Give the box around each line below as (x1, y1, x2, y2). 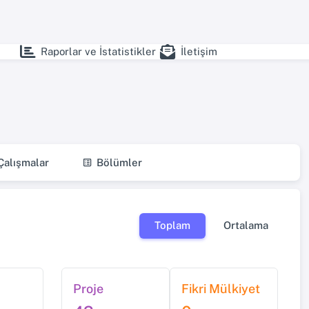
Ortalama (223, 219, 268, 232)
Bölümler (97, 156, 142, 168)
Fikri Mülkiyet (181, 281, 260, 297)
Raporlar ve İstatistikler (41, 46, 157, 57)
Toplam (154, 219, 190, 232)
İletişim (181, 46, 218, 57)
